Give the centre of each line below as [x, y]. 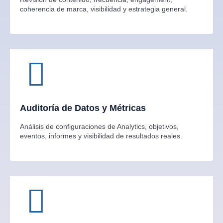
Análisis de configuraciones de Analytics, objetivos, [99, 127]
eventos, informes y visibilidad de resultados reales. [101, 136]
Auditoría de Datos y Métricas [83, 108]
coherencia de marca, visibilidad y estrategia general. [104, 9]
